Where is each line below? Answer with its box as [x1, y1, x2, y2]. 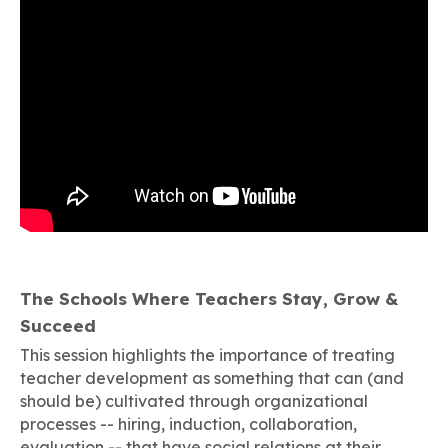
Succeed [20, 315, 96, 336]
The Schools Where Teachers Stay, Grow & [20, 288, 398, 309]
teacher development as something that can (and [20, 368, 404, 388]
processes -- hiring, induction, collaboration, [20, 414, 357, 434]
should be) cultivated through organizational [20, 391, 368, 411]
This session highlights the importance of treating [20, 345, 395, 365]
